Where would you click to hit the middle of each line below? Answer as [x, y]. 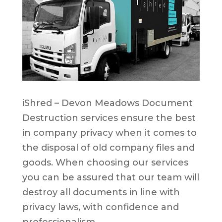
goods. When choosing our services [105, 163]
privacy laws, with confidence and [100, 207]
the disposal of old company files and [108, 148]
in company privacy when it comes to [109, 133]
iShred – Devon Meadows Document [107, 103]
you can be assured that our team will [111, 178]
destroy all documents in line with [101, 193]
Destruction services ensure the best [109, 118]
